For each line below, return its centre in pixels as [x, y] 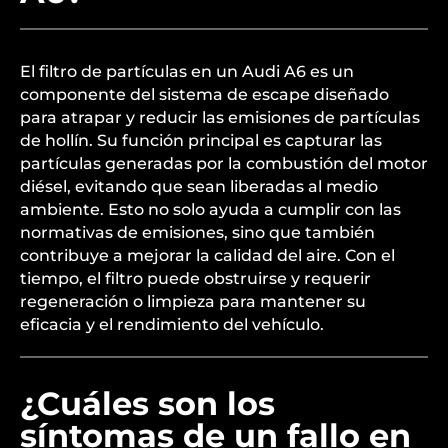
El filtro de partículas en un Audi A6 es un [187, 71]
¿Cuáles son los [147, 403]
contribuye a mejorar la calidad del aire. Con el [207, 255]
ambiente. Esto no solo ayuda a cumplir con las [210, 209]
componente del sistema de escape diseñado [204, 94]
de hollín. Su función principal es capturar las [201, 140]
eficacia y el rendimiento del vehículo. [172, 324]
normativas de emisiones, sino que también [197, 232]
